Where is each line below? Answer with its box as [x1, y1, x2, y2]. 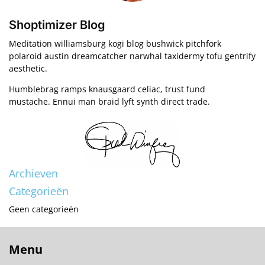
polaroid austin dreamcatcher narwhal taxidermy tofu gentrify [9, 50, 256, 62]
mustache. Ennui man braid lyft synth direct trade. [9, 96, 210, 108]
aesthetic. [9, 63, 47, 75]
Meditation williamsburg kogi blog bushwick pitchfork [9, 38, 221, 50]
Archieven [9, 166, 58, 180]
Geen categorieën [9, 203, 79, 215]
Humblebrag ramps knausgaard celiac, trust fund [9, 83, 205, 95]
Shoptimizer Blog [9, 18, 105, 33]
